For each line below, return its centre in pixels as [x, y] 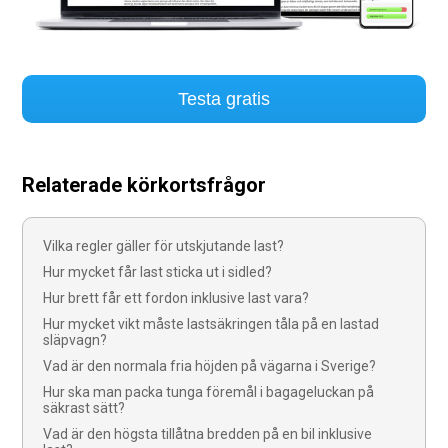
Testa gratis [224, 98]
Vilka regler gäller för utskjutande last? [164, 246]
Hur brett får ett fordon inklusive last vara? [176, 298]
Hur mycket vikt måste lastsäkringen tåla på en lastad [211, 324]
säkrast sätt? [84, 408]
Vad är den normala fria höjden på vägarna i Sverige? [210, 366]
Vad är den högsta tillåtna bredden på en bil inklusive [208, 434]
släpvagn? [75, 340]
